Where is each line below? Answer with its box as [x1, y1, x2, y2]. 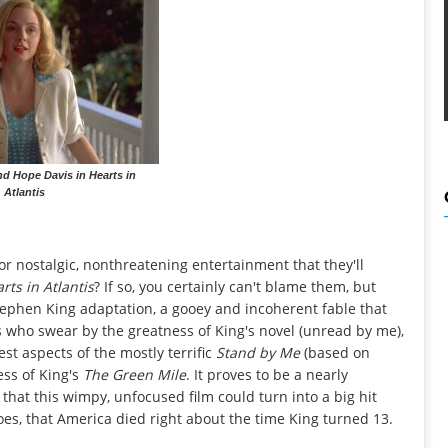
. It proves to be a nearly [186, 364, 348, 384]
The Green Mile [83, 364, 186, 384]
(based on [300, 342, 370, 362]
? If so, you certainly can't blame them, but [94, 276, 376, 296]
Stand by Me [216, 342, 300, 362]
